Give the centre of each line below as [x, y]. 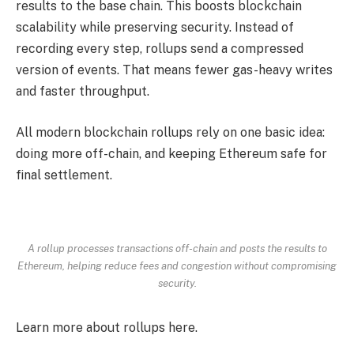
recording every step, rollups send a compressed [160, 49]
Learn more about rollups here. [107, 327]
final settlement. [64, 175]
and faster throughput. [83, 92]
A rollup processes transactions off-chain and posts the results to [177, 249]
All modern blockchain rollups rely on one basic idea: [170, 132]
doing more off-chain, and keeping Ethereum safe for [171, 153]
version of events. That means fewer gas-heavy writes [174, 70]
